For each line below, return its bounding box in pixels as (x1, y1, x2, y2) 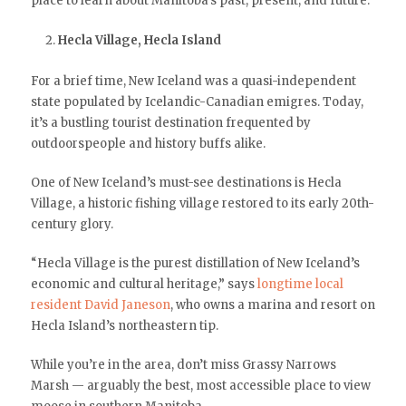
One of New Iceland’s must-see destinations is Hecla (30, 174, 342, 190)
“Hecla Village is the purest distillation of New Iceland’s (30, 255, 360, 271)
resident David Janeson (30, 296, 170, 313)
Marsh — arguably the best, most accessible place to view (30, 377, 371, 393)
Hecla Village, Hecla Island (57, 32, 221, 48)
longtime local (256, 275, 343, 292)
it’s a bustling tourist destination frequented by (30, 114, 311, 130)
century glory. (30, 216, 113, 232)
